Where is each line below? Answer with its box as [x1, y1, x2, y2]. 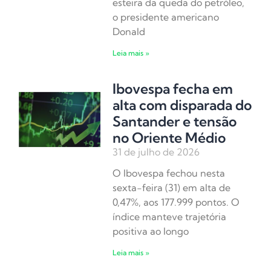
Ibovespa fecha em [113, 80, 233, 98]
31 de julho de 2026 [113, 146, 200, 158]
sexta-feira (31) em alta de [113, 181, 231, 194]
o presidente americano [113, 11, 220, 24]
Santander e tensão [113, 113, 237, 131]
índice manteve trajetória [113, 211, 227, 223]
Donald [113, 25, 146, 38]
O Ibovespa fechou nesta [113, 167, 226, 180]
